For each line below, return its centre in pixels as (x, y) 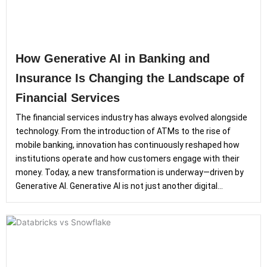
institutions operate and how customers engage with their (128, 159)
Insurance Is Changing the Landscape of (130, 78)
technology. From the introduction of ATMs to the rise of (123, 131)
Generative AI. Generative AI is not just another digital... (119, 186)
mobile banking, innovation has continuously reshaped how (128, 145)
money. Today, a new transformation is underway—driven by (130, 172)
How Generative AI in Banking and (113, 58)
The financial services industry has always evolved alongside (131, 117)
